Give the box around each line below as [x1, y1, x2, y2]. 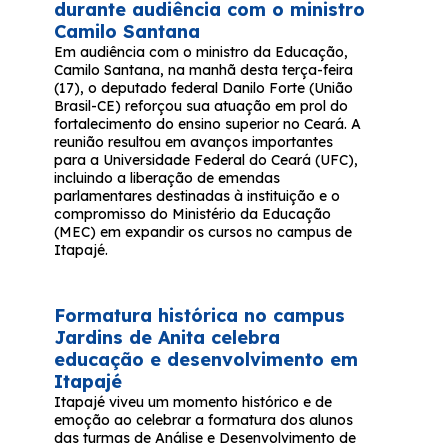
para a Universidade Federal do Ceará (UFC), [54, 151, 359, 170]
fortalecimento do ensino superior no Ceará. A [54, 115, 362, 134]
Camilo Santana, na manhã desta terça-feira [54, 61, 354, 80]
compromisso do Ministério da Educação [54, 205, 332, 224]
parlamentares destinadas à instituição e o [54, 187, 341, 206]
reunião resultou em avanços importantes [54, 133, 334, 152]
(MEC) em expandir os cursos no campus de [54, 223, 353, 242]
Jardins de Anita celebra [54, 326, 281, 350]
